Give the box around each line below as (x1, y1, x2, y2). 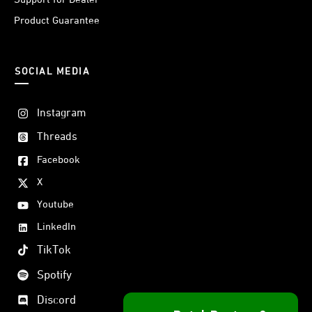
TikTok (37, 244, 71, 256)
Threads (37, 132, 77, 143)
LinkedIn (37, 221, 76, 232)
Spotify (37, 270, 72, 281)
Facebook (37, 155, 80, 165)
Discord (37, 295, 76, 306)
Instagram (37, 108, 86, 119)
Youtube (37, 199, 74, 210)
